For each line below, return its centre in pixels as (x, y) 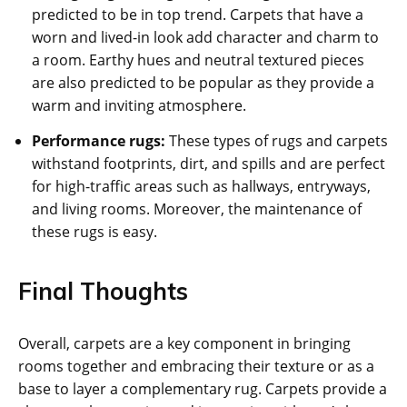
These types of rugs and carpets (278, 141)
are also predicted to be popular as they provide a (203, 83)
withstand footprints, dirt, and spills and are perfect (208, 164)
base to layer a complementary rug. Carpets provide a (203, 389)
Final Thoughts (103, 292)
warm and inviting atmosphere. (139, 106)
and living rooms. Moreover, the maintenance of (197, 209)
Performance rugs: (100, 141)
